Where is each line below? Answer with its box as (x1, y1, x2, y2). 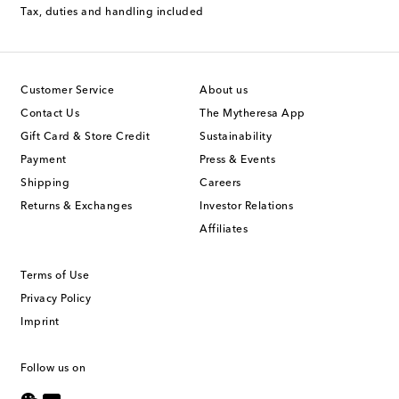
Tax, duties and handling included (20, 7, 204, 19)
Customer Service (20, 85, 114, 97)
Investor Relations (199, 201, 293, 213)
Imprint (20, 317, 60, 329)
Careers (199, 178, 241, 190)
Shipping (20, 178, 69, 190)
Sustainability (199, 132, 272, 143)
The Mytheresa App (199, 109, 305, 120)
